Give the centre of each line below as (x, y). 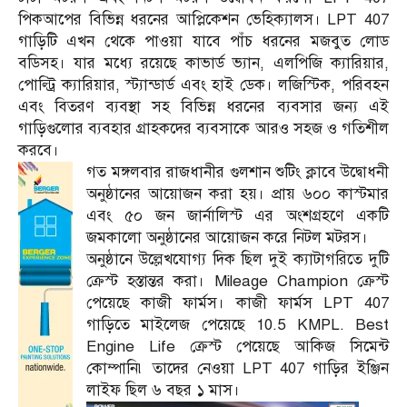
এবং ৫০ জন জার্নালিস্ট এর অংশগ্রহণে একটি (238, 215)
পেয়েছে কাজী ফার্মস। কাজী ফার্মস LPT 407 (238, 303)
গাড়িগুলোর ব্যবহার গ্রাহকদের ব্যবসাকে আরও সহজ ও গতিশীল (203, 128)
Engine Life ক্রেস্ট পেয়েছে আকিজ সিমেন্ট (238, 346)
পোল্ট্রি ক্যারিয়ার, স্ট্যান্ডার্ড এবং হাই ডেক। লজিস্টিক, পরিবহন (203, 84)
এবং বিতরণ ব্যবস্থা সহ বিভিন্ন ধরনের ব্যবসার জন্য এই (203, 106)
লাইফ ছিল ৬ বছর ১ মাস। (163, 390)
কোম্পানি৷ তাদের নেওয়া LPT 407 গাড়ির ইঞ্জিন (238, 368)
